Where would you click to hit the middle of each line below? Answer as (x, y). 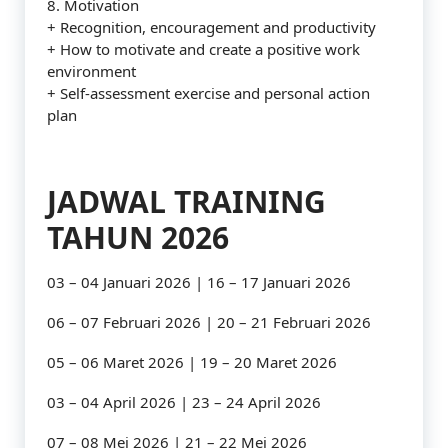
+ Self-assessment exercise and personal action (208, 93)
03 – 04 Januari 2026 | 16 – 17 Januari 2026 (199, 282)
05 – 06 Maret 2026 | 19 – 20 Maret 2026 (192, 362)
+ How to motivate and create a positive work (203, 49)
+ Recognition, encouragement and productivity (211, 27)
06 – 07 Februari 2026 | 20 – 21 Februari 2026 (209, 322)
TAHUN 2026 (138, 237)
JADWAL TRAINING (186, 201)
